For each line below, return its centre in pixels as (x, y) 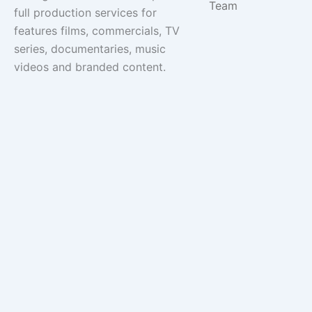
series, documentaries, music (90, 49)
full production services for (85, 13)
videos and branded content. (90, 67)
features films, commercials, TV (97, 31)
